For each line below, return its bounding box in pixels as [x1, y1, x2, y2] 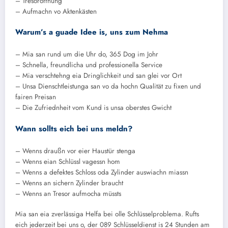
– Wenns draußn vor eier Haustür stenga [15, 146, 135, 156]
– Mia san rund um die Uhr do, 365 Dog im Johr [15, 49, 158, 60]
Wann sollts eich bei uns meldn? [15, 123, 132, 134]
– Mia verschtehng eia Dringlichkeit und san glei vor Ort [15, 71, 182, 81]
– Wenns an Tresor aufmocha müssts [15, 189, 121, 199]
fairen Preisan [15, 92, 56, 102]
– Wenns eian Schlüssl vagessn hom [15, 157, 120, 167]
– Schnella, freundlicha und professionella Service [15, 60, 162, 70]
